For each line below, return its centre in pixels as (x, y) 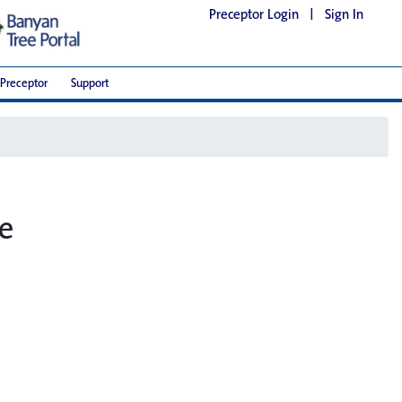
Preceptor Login (254, 14)
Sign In (344, 14)
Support (90, 83)
